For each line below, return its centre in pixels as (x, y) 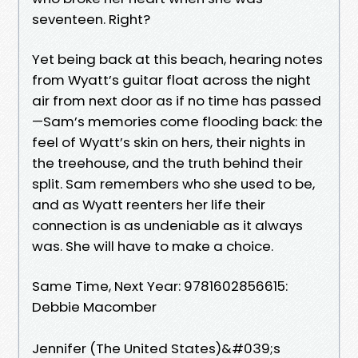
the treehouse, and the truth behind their (167, 163)
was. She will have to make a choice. (153, 246)
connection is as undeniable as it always (167, 225)
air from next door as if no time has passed (177, 100)
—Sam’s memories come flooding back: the (177, 121)
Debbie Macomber (94, 306)
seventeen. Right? (91, 19)
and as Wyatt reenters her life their (149, 204)
